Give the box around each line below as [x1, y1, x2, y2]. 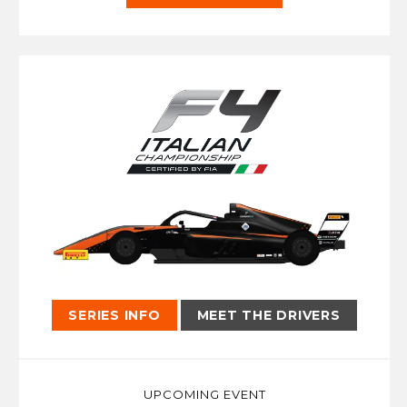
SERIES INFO [68, 307, 161, 324]
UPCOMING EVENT [143, 387, 266, 402]
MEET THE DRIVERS [196, 307, 341, 324]
